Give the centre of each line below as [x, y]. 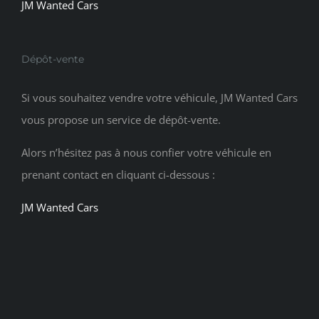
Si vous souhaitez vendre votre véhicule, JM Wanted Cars [159, 98]
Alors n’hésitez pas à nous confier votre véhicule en [146, 153]
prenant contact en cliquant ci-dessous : [118, 175]
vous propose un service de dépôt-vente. [121, 120]
